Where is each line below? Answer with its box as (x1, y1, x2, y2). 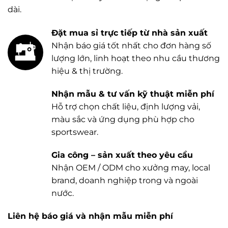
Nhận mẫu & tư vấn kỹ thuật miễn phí (51, 89, 214, 99)
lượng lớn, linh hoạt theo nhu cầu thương (51, 53, 220, 63)
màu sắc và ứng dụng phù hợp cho (51, 114, 194, 124)
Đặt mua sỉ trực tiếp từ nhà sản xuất (51, 27, 208, 38)
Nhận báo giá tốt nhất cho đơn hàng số (51, 40, 211, 50)
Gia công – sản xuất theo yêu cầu (51, 150, 193, 160)
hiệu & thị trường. (51, 66, 123, 76)
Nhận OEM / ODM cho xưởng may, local (51, 162, 210, 173)
